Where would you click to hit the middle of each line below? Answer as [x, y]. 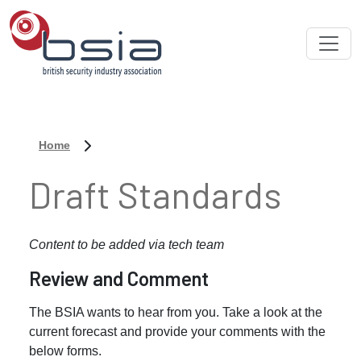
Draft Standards [155, 194]
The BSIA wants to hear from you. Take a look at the [176, 312]
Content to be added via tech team [127, 245]
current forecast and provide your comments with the [177, 332]
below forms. [65, 351]
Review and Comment [119, 278]
